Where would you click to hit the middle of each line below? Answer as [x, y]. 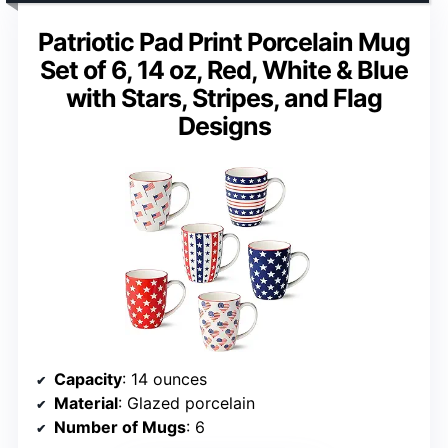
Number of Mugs [120, 427]
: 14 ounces [164, 379]
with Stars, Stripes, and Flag [224, 98]
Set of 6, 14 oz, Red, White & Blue [224, 70]
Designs [224, 126]
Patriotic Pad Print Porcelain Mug [224, 42]
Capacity [88, 379]
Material [86, 403]
